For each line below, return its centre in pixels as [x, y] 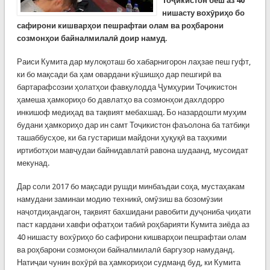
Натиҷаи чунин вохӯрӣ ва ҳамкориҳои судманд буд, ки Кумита [128, 262]
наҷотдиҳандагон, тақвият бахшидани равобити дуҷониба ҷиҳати [133, 212]
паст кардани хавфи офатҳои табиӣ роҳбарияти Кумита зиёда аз [133, 224]
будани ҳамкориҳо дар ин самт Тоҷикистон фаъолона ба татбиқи [133, 125]
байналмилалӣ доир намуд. [113, 38]
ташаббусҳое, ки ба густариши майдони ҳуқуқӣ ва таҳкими [121, 138]
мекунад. [34, 163]
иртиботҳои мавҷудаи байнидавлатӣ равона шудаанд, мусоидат [132, 150]
